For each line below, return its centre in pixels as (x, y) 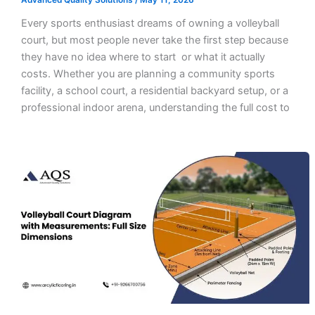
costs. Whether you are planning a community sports (148, 73)
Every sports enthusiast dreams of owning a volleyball (150, 23)
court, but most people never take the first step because (154, 40)
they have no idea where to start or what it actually (143, 57)
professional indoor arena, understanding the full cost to (155, 107)
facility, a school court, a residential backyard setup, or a (154, 90)
